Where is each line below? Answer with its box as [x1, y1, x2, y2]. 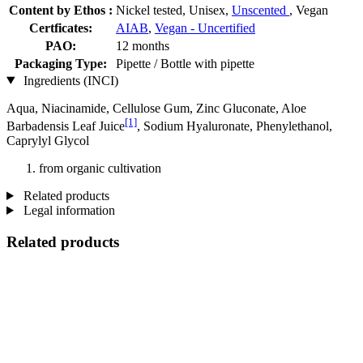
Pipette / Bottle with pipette [116, 56, 254, 70]
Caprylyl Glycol [6, 133, 89, 147]
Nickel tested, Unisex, [116, 2, 232, 17]
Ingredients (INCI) [19, 73, 118, 88]
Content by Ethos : [9, 2, 113, 17]
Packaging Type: [15, 56, 107, 70]
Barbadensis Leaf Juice [6, 118, 125, 133]
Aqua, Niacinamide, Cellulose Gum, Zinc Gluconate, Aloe [6, 100, 306, 115]
